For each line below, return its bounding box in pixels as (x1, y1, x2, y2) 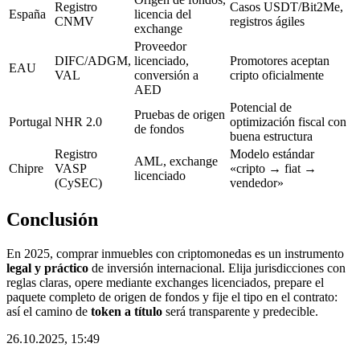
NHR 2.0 (55, 115, 102, 129)
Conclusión (6, 209, 98, 231)
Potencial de (230, 100, 292, 115)
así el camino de (6, 305, 91, 319)
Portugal (9, 115, 51, 129)
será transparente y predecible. (162, 305, 318, 319)
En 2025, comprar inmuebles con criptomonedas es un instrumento (6, 247, 344, 261)
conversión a (134, 68, 198, 83)
